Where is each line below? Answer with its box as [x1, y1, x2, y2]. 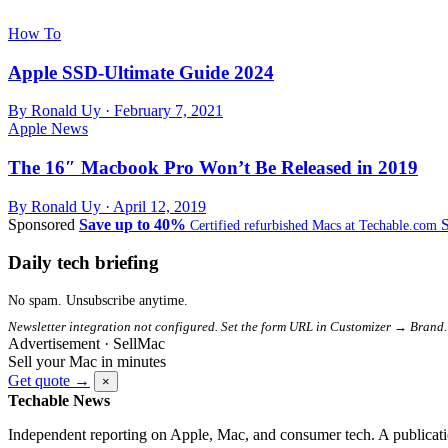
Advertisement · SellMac [8, 335, 165, 353]
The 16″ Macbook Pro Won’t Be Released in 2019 [8, 157, 418, 179]
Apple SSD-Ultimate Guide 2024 [8, 61, 274, 83]
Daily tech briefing [8, 252, 159, 274]
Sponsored [8, 215, 75, 233]
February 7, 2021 [114, 102, 223, 120]
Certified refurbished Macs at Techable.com [190, 217, 437, 233]
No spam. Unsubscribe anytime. [8, 293, 188, 309]
